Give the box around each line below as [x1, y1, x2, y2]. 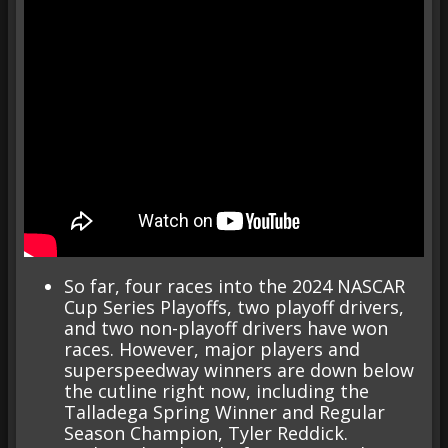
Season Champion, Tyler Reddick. [64, 420, 348, 445]
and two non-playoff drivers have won [64, 315, 388, 340]
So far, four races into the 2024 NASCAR [64, 273, 405, 298]
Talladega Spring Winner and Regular [64, 399, 385, 424]
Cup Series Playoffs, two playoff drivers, [64, 294, 404, 319]
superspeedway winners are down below [64, 357, 414, 382]
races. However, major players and [64, 336, 360, 361]
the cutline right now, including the [64, 378, 369, 403]
